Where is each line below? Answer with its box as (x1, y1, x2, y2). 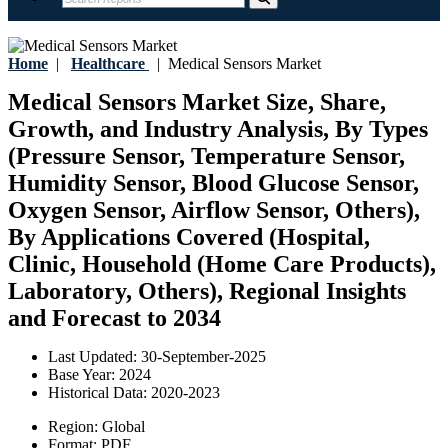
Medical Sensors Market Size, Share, (8, 89, 386, 116)
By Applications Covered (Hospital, (8, 224, 370, 251)
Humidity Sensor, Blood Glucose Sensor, (8, 170, 419, 197)
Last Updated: (48, 348, 141, 366)
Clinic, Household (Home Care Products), (8, 251, 436, 278)
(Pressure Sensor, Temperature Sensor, (8, 143, 405, 170)
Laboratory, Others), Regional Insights (8, 278, 406, 305)
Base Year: (48, 366, 119, 384)
